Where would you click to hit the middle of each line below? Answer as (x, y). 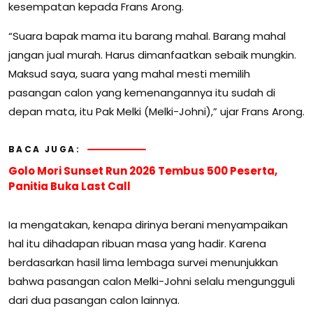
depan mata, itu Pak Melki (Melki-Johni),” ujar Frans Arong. (156, 112)
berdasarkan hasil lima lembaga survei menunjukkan (143, 263)
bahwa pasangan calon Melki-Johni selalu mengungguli (152, 282)
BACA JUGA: (44, 150)
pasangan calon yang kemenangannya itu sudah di (142, 93)
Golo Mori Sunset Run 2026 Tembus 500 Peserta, (143, 171)
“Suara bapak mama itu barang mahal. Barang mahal (147, 36)
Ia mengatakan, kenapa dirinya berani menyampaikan (148, 225)
